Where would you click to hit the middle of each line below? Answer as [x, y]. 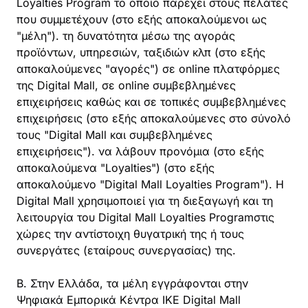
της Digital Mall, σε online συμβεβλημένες [126, 85]
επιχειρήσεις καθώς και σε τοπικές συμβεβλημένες [151, 102]
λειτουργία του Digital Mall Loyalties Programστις [145, 217]
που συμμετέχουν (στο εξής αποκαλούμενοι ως [142, 19]
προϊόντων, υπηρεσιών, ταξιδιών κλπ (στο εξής [141, 52]
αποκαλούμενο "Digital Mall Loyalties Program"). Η [150, 184]
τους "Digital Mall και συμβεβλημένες [114, 135]
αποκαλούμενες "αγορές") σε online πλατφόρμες [148, 69]
